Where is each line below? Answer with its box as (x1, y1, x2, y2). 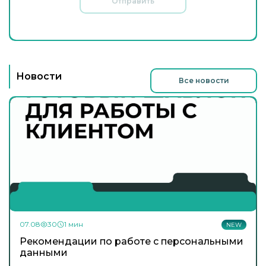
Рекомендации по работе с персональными (20, 236, 243, 248)
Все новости (178, 75, 229, 85)
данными (20, 247, 68, 259)
